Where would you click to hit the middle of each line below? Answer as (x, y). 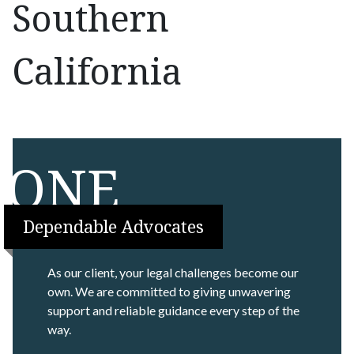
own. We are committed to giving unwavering (169, 291)
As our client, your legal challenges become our (173, 272)
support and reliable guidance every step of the (173, 310)
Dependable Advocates (113, 226)
